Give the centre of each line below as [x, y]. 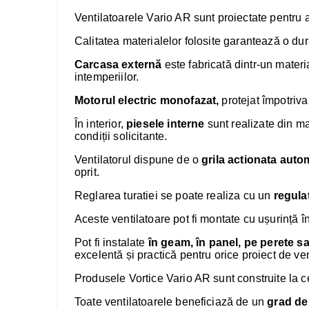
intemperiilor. [107, 77]
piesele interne [166, 124]
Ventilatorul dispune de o [138, 160]
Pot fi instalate [111, 242]
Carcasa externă [118, 64]
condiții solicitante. [121, 136]
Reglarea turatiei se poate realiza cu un [174, 196]
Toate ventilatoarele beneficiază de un [171, 302]
